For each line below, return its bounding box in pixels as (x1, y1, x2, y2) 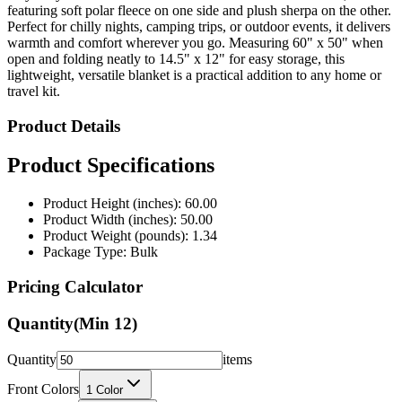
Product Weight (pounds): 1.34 (43, 197, 217, 214)
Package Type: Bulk (43, 214, 158, 230)
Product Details (7, 85, 120, 105)
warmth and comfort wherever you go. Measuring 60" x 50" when (7, 4, 383, 20)
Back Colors (7, 380, 78, 396)
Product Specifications (7, 123, 214, 147)
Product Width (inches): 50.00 (43, 181, 213, 197)
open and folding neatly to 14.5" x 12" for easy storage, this (7, 20, 345, 36)
